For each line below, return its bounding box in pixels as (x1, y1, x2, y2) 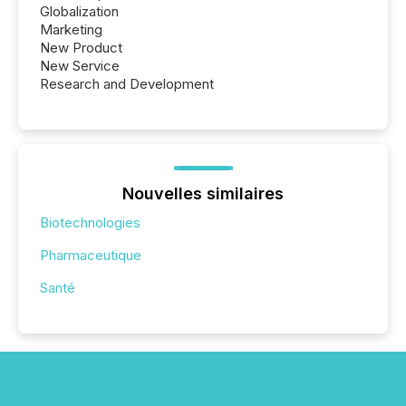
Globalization (40, 2, 119, 20)
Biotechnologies (40, 213, 140, 231)
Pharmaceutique (40, 246, 141, 264)
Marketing (40, 20, 102, 38)
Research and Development (40, 74, 214, 92)
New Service (40, 56, 120, 74)
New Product (40, 38, 122, 56)
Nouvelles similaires (122, 183, 284, 203)
